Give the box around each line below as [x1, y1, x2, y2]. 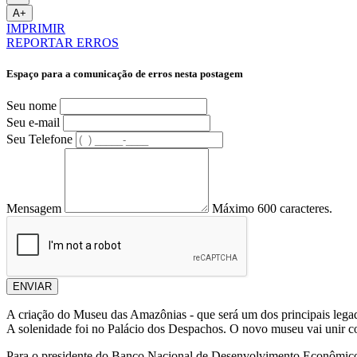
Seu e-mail [6, 116, 60, 130]
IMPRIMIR [6, 21, 65, 35]
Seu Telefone [6, 132, 73, 147]
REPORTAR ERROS [6, 35, 119, 49]
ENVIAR [13, 280, 52, 293]
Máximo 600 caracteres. [212, 202, 332, 216]
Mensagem [6, 202, 61, 216]
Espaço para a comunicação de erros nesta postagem [6, 67, 243, 80]
